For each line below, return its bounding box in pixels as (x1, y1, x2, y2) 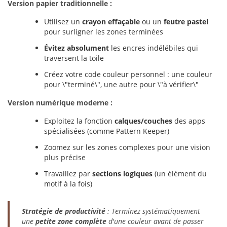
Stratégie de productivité (22, 206, 105, 216)
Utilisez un (44, 17, 82, 26)
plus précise (44, 153, 86, 162)
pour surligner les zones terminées (44, 27, 163, 36)
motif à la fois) (44, 179, 92, 188)
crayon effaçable (82, 17, 140, 26)
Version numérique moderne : (8, 98, 112, 107)
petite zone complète (35, 216, 106, 226)
